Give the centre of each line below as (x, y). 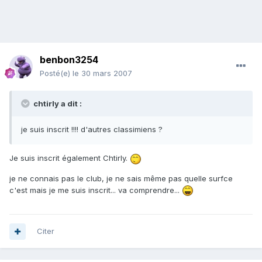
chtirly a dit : (57, 104)
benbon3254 (69, 60)
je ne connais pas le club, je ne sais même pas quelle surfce (121, 178)
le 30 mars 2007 (102, 73)
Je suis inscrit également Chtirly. (70, 158)
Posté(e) (56, 73)
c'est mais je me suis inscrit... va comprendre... (96, 190)
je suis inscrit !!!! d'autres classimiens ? (92, 130)
